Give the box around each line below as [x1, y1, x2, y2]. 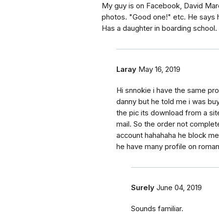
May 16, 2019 [138, 65, 180, 74]
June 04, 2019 [156, 183, 202, 193]
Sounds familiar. [131, 204, 183, 214]
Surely [131, 183, 154, 193]
